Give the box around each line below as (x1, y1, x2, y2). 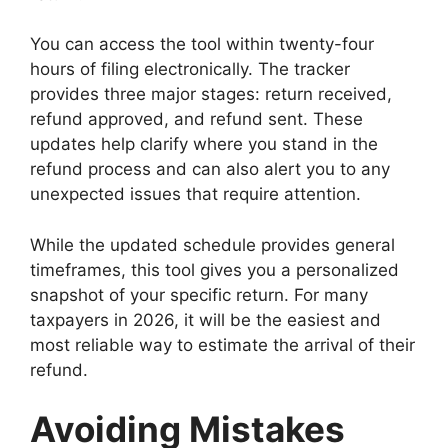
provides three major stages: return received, (30, 84, 392, 105)
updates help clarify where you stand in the (30, 134, 378, 155)
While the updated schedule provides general (30, 234, 395, 255)
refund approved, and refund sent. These (30, 109, 363, 130)
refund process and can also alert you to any (30, 159, 390, 180)
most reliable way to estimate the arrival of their (30, 334, 415, 355)
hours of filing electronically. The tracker (30, 59, 350, 80)
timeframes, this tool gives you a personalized (30, 259, 399, 280)
